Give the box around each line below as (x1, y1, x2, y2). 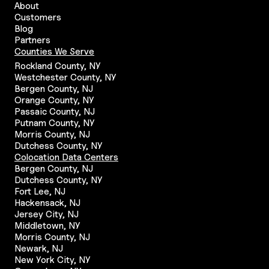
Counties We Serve (14, 46, 94, 56)
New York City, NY (14, 254, 91, 265)
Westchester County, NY (14, 71, 116, 82)
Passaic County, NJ (14, 106, 95, 116)
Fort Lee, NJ (14, 186, 65, 196)
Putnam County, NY (14, 117, 95, 128)
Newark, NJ (14, 243, 63, 253)
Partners (14, 34, 50, 45)
